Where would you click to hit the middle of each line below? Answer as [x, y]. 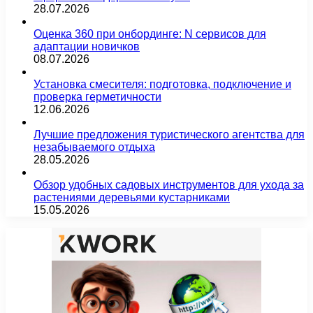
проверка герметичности [97, 96]
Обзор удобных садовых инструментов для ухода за [169, 184]
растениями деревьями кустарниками [132, 197]
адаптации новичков [87, 46]
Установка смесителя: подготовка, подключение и [162, 84]
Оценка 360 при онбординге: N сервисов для [150, 34]
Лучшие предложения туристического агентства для [169, 134]
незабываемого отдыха [94, 147]
